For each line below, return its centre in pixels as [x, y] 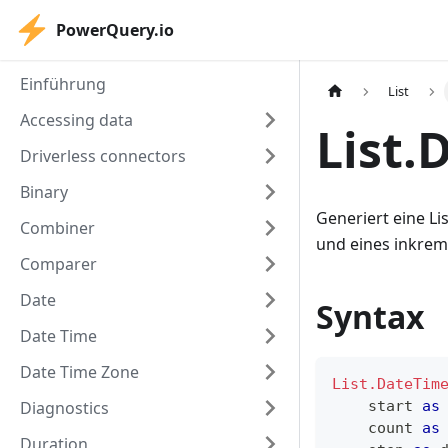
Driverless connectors [103, 156]
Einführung [63, 84]
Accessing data [76, 120]
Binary [44, 192]
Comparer [58, 264]
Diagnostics [64, 408]
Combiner [57, 228]
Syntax [370, 317]
